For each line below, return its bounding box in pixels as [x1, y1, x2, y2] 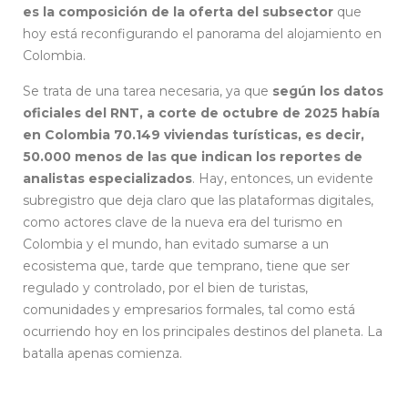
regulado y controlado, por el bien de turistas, [23, 279, 308, 296]
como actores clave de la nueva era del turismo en [23, 213, 342, 230]
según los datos [272, 82, 383, 99]
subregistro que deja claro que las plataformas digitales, [23, 191, 373, 209]
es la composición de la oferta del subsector [23, 3, 333, 20]
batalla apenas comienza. [23, 344, 182, 362]
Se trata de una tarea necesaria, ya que [23, 82, 272, 99]
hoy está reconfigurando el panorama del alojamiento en [23, 25, 382, 42]
